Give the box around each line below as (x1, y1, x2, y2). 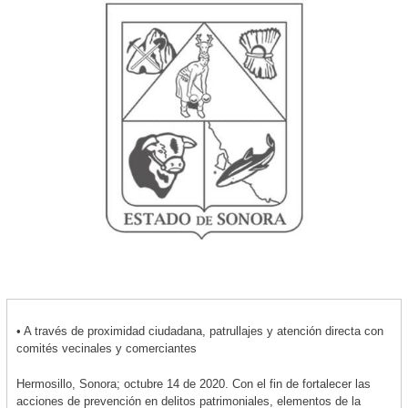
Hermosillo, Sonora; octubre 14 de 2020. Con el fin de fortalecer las (15, 376, 371, 391)
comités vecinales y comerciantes (15, 341, 197, 355)
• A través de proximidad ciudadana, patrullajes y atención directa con (15, 323, 383, 338)
